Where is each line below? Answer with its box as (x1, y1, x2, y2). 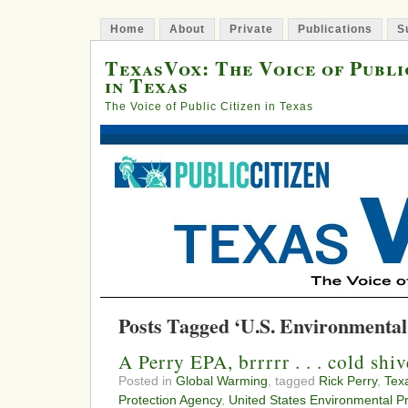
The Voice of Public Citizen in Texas (105, 100, 313, 113)
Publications (298, 23, 372, 36)
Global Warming (176, 373, 268, 389)
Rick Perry (319, 373, 377, 389)
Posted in (118, 373, 176, 389)
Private (229, 23, 273, 36)
